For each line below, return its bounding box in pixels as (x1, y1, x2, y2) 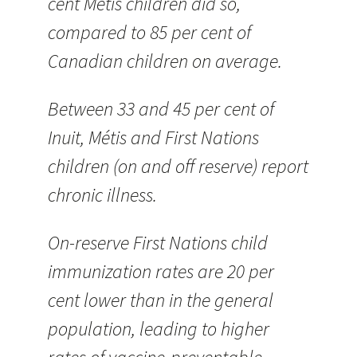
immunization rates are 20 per (48, 259, 274, 284)
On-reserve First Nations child (48, 230, 268, 255)
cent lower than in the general (48, 288, 273, 312)
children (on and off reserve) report (48, 154, 308, 178)
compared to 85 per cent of (48, 20, 251, 45)
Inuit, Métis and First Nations (48, 125, 259, 150)
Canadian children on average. (48, 49, 282, 73)
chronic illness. (48, 182, 157, 207)
